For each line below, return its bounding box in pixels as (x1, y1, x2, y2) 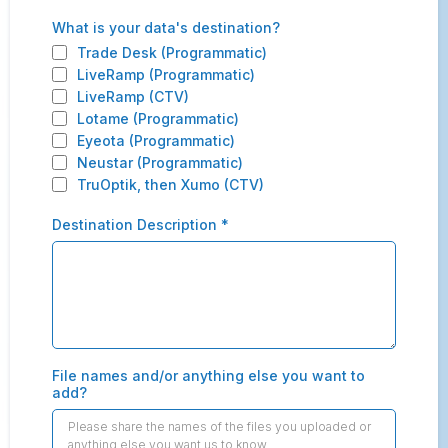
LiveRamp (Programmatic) (77, 66, 255, 83)
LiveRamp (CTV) (77, 88, 189, 105)
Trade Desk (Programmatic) (77, 44, 267, 61)
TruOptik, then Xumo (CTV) (77, 176, 264, 193)
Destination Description (52, 216, 221, 233)
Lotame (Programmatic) (77, 110, 239, 127)
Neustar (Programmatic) (77, 154, 243, 171)
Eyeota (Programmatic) (77, 132, 235, 149)
